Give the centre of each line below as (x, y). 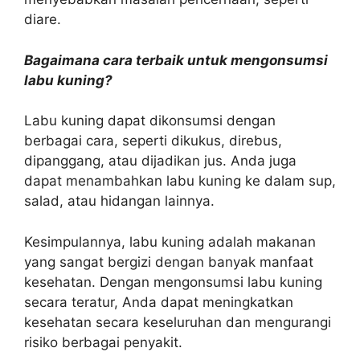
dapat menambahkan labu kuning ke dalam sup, (180, 181)
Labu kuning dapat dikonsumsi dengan (150, 121)
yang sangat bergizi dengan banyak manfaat (169, 262)
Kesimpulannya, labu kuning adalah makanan (170, 241)
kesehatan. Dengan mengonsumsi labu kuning (173, 282)
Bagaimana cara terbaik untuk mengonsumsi (176, 60)
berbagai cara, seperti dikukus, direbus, (153, 141)
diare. (43, 19)
